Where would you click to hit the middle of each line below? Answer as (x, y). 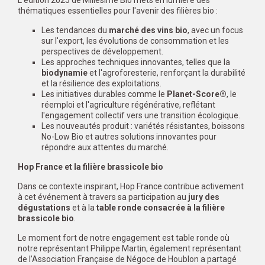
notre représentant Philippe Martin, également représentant (130, 249)
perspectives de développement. (102, 52)
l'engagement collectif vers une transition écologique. (141, 116)
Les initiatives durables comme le (104, 94)
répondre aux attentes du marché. (105, 148)
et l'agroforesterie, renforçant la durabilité (167, 73)
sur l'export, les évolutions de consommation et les (135, 41)
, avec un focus (215, 30)
